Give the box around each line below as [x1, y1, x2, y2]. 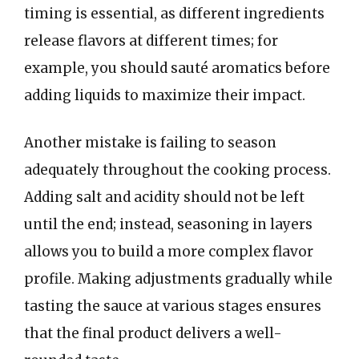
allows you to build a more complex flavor [24, 243, 313, 260]
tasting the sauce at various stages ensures [24, 297, 321, 315]
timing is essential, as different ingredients [24, 4, 325, 22]
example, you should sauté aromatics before [24, 58, 330, 77]
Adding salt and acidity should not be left [24, 188, 305, 206]
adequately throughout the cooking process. [24, 161, 331, 179]
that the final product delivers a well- [24, 325, 282, 342]
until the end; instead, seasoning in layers [24, 216, 313, 233]
